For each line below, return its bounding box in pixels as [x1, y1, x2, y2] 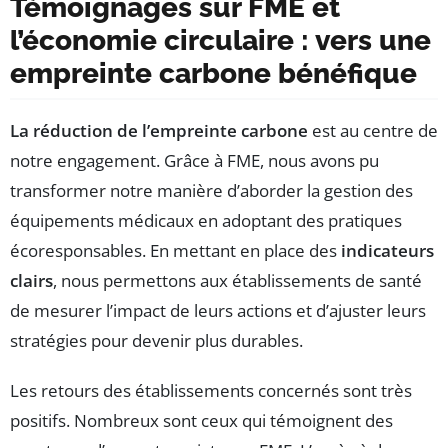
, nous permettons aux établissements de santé [53, 268, 422, 292]
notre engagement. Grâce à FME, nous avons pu [10, 148, 379, 172]
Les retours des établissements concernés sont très [10, 378, 412, 402]
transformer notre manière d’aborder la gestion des [10, 178, 413, 202]
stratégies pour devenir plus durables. [10, 328, 303, 352]
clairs [10, 268, 53, 292]
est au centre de [308, 118, 438, 142]
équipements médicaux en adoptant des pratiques [10, 208, 402, 232]
